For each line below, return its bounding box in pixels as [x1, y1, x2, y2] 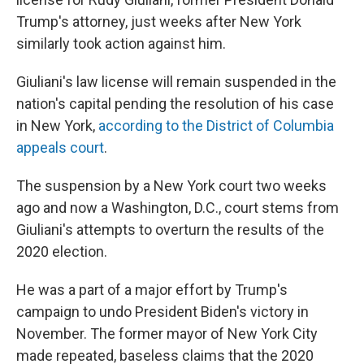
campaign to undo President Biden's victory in [16, 303, 309, 320]
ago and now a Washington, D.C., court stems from [16, 199, 339, 216]
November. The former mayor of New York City [16, 325, 318, 342]
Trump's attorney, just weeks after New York [16, 13, 301, 30]
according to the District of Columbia [98, 117, 334, 134]
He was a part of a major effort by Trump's [16, 281, 288, 298]
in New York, [16, 117, 98, 134]
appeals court [16, 139, 104, 156]
